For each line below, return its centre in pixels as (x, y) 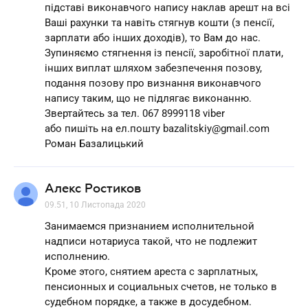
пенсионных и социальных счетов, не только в (161, 286)
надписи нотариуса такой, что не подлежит (151, 241)
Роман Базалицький (94, 143)
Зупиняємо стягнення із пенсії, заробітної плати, (164, 53)
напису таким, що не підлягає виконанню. (148, 98)
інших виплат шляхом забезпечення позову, (153, 68)
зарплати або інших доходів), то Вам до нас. (153, 37)
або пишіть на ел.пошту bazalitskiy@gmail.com (157, 128)
